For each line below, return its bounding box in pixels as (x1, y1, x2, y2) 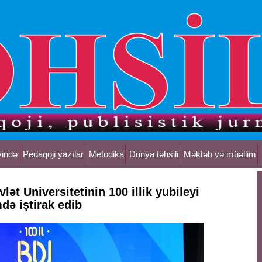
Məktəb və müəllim (184, 149, 256, 159)
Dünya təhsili (129, 149, 178, 159)
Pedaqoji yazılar (23, 149, 84, 159)
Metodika (89, 149, 124, 159)
